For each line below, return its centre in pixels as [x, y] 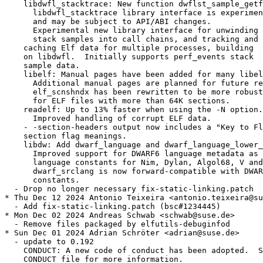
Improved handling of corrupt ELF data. [108, 119]
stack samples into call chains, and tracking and [131, 39]
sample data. [42, 66]
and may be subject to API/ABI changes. [108, 22]
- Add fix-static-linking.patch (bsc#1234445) [113, 207]
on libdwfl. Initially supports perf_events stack [129, 57]
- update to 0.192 [49, 242]
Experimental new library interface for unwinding [131, 31]
